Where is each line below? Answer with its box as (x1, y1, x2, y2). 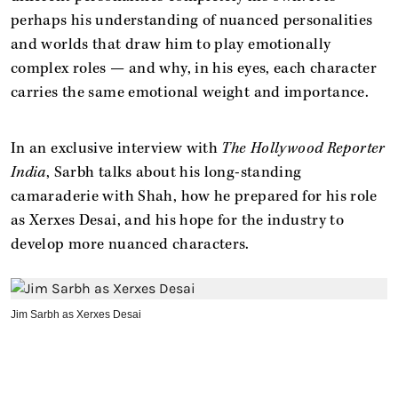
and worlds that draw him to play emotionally (11, 34, 331, 54)
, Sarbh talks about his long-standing (45, 162, 302, 182)
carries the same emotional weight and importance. (11, 82, 373, 102)
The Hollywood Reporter (221, 138, 386, 158)
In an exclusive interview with (11, 138, 222, 158)
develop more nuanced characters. (11, 234, 250, 254)
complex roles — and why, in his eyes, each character (11, 58, 378, 78)
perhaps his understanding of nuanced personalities (11, 10, 373, 30)
